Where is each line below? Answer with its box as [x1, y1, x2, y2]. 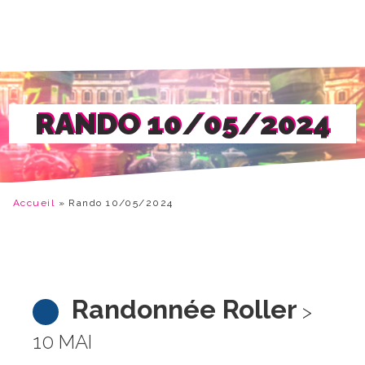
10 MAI [33, 329, 92, 354]
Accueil [13, 197, 55, 209]
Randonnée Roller [72, 294, 297, 324]
